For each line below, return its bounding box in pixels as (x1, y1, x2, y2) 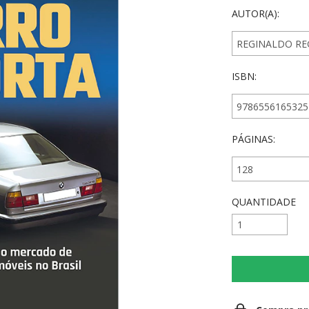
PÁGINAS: (232, 132, 276, 146)
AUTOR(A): (232, 7, 280, 20)
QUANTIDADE (232, 195, 297, 208)
